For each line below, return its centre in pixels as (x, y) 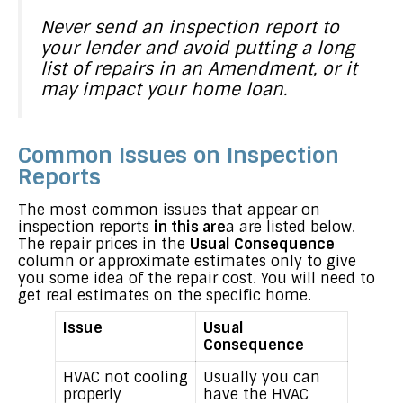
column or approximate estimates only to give (187, 262)
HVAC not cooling (125, 378)
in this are (190, 228)
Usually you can (261, 378)
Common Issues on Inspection (179, 156)
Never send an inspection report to (190, 28)
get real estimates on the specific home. (165, 296)
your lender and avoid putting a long (197, 49)
